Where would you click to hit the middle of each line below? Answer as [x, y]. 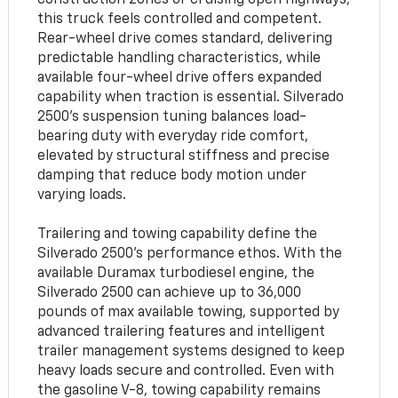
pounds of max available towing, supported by [189, 312]
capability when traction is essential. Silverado [191, 97]
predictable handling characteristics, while [179, 58]
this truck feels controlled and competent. [180, 19]
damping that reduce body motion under [172, 175]
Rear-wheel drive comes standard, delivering [185, 39]
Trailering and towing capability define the [178, 234]
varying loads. [82, 195]
